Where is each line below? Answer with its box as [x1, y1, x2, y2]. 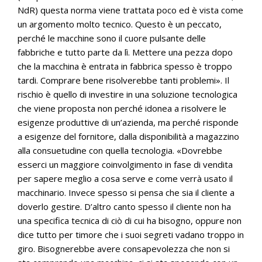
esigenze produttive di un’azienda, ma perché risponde [18, 116, 239, 128]
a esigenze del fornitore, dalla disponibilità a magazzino [18, 130, 239, 142]
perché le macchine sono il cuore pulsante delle [18, 32, 206, 44]
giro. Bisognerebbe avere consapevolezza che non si [18, 243, 230, 254]
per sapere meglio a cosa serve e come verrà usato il [18, 173, 233, 184]
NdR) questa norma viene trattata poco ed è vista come [18, 4, 243, 16]
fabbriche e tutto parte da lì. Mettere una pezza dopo [18, 46, 233, 58]
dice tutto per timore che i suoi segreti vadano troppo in [18, 229, 244, 240]
